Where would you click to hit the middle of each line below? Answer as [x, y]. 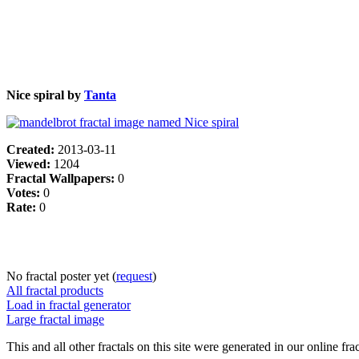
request [134, 276]
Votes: [25, 192]
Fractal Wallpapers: [62, 178]
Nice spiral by [45, 95]
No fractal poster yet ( [61, 276]
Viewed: [30, 163]
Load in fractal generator [69, 305]
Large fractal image [55, 319]
